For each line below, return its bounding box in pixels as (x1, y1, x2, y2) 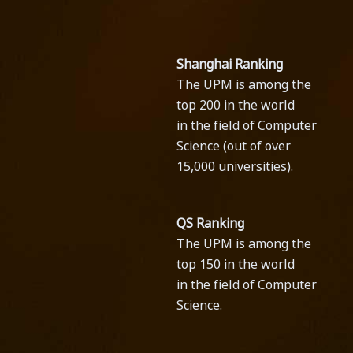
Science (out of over (176, 137, 291, 155)
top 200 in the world (176, 96, 295, 114)
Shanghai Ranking (176, 55, 283, 73)
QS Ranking (176, 214, 244, 232)
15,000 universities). (176, 158, 293, 176)
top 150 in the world (176, 255, 295, 273)
